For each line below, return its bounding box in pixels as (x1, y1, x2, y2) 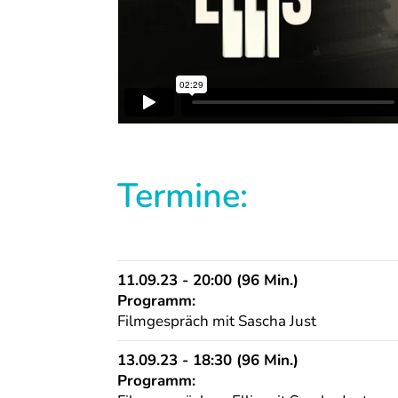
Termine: (117, 172, 248, 219)
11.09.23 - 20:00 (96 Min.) (117, 269, 298, 291)
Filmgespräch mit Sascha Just (117, 310, 316, 331)
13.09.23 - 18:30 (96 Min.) (117, 349, 298, 370)
